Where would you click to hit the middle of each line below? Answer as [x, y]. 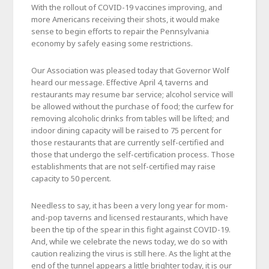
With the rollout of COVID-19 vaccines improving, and [127, 8]
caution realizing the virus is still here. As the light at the [131, 254]
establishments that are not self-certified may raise [124, 167]
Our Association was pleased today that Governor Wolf [131, 71]
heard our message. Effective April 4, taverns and [120, 83]
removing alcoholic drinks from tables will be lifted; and [131, 119]
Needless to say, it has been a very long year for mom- [130, 206]
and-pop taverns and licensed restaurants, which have [130, 218]
